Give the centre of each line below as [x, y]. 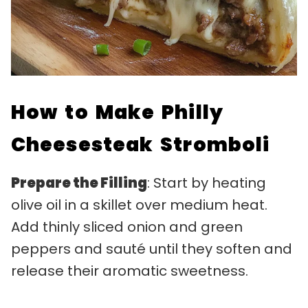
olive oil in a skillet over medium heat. [139, 205]
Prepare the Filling [79, 183]
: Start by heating [207, 183]
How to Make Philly [117, 112]
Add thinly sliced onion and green [127, 227]
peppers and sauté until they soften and [152, 249]
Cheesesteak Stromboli [141, 144]
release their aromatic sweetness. [130, 271]
